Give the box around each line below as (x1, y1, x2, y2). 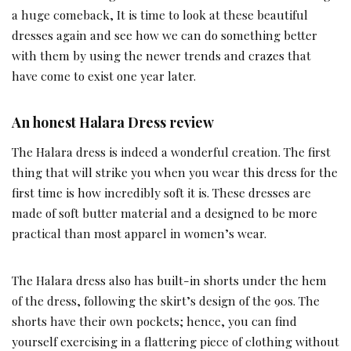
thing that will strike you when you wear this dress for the (12, 163, 338, 180)
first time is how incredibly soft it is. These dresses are (12, 183, 311, 201)
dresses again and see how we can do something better (12, 26, 317, 43)
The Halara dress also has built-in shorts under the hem (12, 271, 327, 288)
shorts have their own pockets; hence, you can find (12, 312, 297, 329)
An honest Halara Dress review (12, 112, 214, 131)
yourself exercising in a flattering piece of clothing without (12, 332, 339, 349)
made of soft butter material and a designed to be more (12, 204, 317, 221)
